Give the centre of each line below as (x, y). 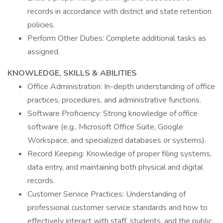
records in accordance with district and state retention (119, 11)
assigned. (44, 52)
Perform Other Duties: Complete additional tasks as (117, 38)
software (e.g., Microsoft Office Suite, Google (105, 127)
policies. (41, 25)
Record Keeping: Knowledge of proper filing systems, (119, 154)
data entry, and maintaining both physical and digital (115, 167)
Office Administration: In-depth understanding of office (121, 87)
